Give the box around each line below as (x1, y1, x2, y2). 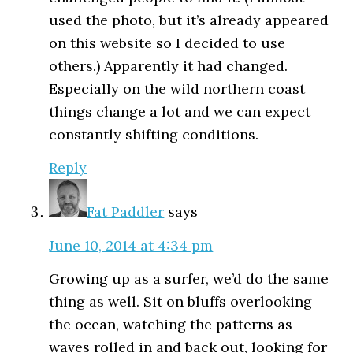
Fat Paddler (87, 203, 165, 221)
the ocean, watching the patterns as (49, 315, 293, 334)
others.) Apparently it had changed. (49, 56, 288, 75)
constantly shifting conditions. (49, 124, 259, 143)
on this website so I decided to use (49, 33, 286, 52)
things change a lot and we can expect (49, 102, 311, 121)
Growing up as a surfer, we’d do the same (49, 269, 329, 288)
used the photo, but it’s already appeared (49, 10, 329, 29)
